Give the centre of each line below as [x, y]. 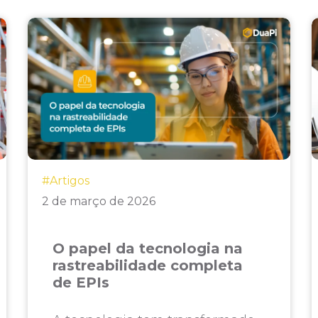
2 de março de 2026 [99, 201]
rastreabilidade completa [148, 265]
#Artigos [66, 181]
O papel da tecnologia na [148, 248]
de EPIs [81, 283]
